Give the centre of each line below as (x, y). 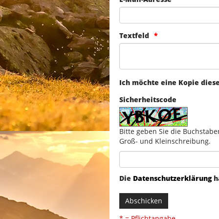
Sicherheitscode (148, 100)
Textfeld (134, 36)
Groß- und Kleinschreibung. (165, 141)
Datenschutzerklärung (172, 178)
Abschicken (144, 201)
